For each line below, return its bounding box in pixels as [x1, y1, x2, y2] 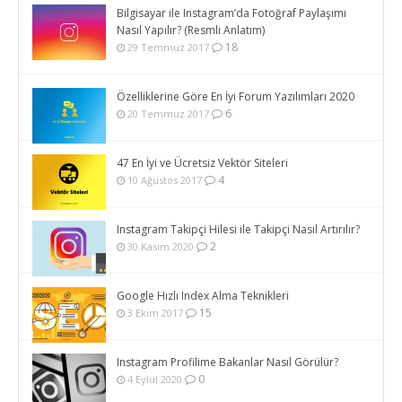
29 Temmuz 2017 [124, 40, 209, 55]
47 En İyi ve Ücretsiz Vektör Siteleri [116, 155, 288, 171]
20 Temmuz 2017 [124, 107, 209, 121]
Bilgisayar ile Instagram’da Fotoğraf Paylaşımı [116, 5, 346, 22]
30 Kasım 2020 [124, 240, 194, 254]
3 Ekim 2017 [124, 306, 183, 320]
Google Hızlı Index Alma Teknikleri [116, 288, 289, 304]
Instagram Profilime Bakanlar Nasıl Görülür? [116, 354, 338, 371]
